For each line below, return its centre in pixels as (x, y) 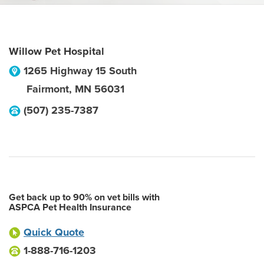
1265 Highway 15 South (80, 71)
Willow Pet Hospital (57, 51)
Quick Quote (54, 232)
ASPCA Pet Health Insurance (70, 207)
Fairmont (48, 89)
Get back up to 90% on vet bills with (84, 197)
